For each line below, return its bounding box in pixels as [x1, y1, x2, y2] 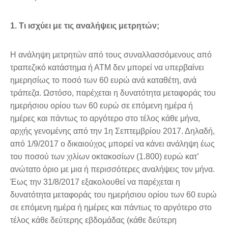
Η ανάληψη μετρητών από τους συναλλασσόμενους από [10, 50, 212, 59]
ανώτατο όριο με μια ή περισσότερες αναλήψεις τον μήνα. [10, 164, 215, 174]
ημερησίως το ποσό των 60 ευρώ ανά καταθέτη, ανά [10, 75, 196, 84]
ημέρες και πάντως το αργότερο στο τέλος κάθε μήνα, [10, 113, 200, 123]
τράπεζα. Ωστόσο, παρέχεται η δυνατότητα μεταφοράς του [10, 88, 216, 97]
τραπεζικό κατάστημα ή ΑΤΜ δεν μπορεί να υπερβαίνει [10, 63, 204, 72]
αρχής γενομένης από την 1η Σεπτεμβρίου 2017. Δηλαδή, [10, 126, 215, 135]
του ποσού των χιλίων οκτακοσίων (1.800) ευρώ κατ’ [10, 152, 198, 161]
